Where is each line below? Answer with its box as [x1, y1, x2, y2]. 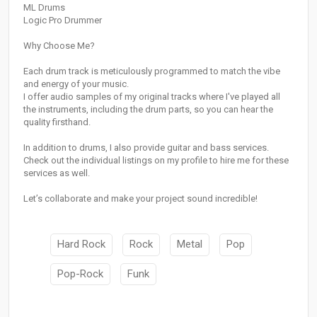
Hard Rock [57, 238, 105, 251]
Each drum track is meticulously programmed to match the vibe [23, 66, 280, 77]
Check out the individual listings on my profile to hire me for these [23, 155, 289, 166]
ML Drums [23, 2, 65, 13]
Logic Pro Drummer [23, 15, 102, 26]
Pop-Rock [57, 267, 103, 280]
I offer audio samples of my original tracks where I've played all [23, 91, 280, 103]
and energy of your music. [23, 79, 129, 90]
